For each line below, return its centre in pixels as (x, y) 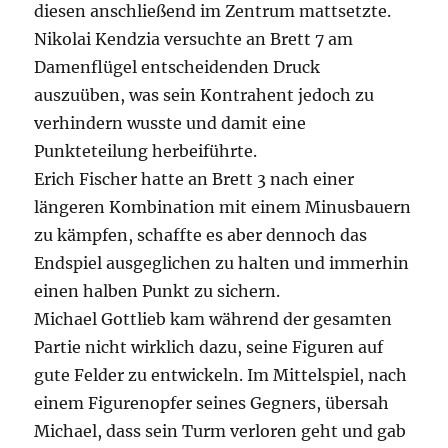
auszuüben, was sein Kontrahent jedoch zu (204, 95)
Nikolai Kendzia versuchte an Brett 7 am (194, 39)
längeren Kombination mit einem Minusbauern (223, 207)
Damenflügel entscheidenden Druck (177, 67)
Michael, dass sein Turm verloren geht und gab (220, 431)
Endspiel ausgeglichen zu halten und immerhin (222, 263)
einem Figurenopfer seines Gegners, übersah (212, 403)
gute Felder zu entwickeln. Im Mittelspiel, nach (221, 375)
